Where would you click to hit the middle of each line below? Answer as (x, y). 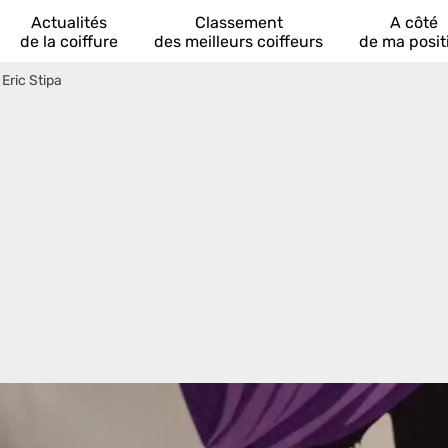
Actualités (69, 22)
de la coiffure (69, 41)
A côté (414, 22)
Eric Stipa (32, 80)
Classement (238, 22)
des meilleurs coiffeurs (238, 41)
